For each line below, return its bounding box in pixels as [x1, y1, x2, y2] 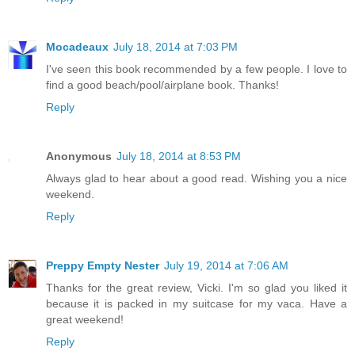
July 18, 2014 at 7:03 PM [113, 40, 238, 53]
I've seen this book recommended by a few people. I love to [46, 62, 347, 75]
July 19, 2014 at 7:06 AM [164, 258, 288, 272]
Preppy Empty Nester [46, 258, 159, 272]
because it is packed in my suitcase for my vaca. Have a [46, 296, 347, 310]
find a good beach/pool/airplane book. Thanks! [46, 78, 279, 91]
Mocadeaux [46, 40, 109, 53]
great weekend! [46, 312, 124, 326]
